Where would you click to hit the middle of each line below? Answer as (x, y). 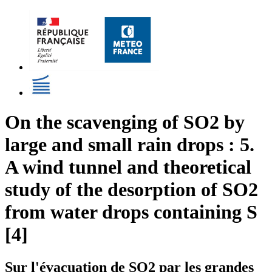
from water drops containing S (131, 212)
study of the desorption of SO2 (131, 190)
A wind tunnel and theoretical (128, 167)
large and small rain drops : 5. (130, 145)
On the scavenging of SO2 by (125, 122)
